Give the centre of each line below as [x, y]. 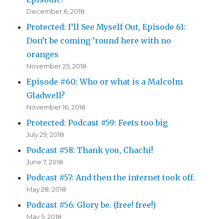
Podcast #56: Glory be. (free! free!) [91, 205]
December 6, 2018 [56, 11]
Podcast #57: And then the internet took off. [111, 178]
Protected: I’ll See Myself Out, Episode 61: [106, 27]
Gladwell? [46, 96]
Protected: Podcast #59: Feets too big [97, 123]
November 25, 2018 [57, 66]
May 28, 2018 [46, 189]
